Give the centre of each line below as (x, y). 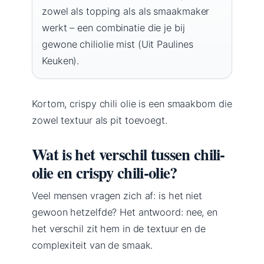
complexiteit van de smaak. (93, 245)
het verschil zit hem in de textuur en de (119, 228)
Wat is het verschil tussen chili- (128, 154)
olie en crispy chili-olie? (105, 172)
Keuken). (61, 60)
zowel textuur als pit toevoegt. (100, 120)
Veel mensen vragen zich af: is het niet (117, 195)
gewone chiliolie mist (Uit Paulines (118, 44)
